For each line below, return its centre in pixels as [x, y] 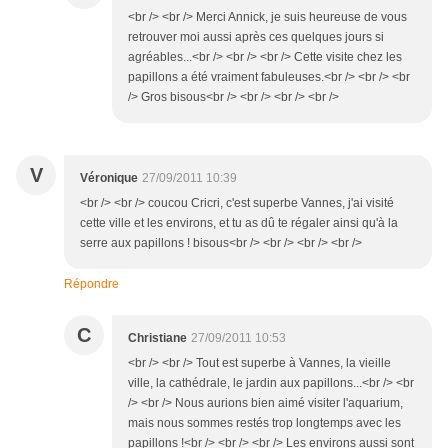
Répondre [91, 284]
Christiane [157, 338]
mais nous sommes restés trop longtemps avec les [264, 423]
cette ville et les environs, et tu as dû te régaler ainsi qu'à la [239, 223]
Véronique [109, 178]
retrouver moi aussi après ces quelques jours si [256, 37]
